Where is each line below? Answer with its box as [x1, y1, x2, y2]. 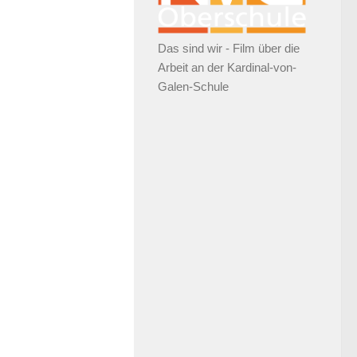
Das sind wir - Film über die [158, 41, 300, 55]
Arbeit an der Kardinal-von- [158, 60, 296, 74]
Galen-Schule [158, 79, 229, 93]
